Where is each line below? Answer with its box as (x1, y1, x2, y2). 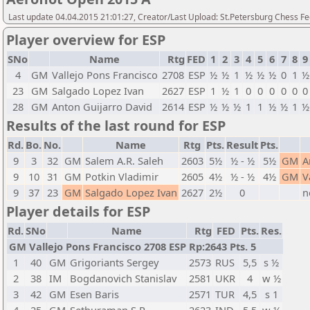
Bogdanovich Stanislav (70, 271, 176, 285)
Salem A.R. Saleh (85, 154, 163, 167)
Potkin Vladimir (85, 170, 158, 183)
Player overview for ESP (6, 30, 165, 49)
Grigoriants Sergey (70, 255, 158, 269)
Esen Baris (70, 287, 119, 301)
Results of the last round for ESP (6, 116, 226, 135)
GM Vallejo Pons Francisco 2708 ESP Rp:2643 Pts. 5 (9, 239, 256, 253)
